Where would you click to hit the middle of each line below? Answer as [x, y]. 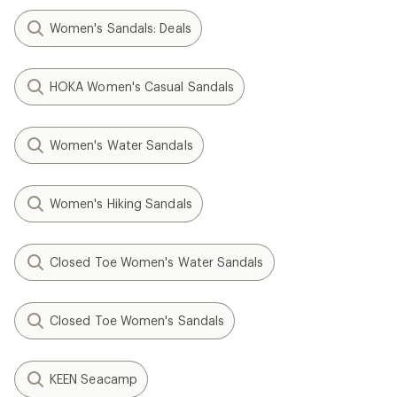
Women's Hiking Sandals [121, 203]
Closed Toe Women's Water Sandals [157, 262]
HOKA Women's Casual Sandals [142, 86]
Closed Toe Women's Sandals [137, 320]
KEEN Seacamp [93, 379]
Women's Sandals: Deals [121, 28]
